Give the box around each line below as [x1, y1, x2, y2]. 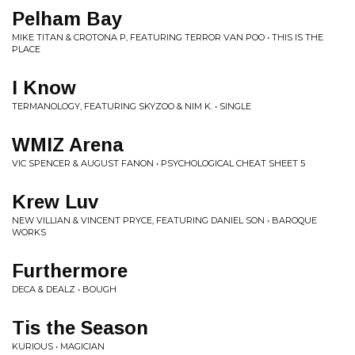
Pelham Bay [12, 8, 122, 29]
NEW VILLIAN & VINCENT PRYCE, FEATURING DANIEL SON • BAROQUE [12, 215, 317, 226]
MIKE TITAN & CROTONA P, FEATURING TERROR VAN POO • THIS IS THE [12, 32, 323, 43]
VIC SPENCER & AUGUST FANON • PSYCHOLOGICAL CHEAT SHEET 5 [12, 158, 305, 169]
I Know [12, 77, 76, 98]
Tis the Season [12, 317, 148, 338]
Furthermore [12, 260, 128, 281]
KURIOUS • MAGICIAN [12, 341, 105, 352]
